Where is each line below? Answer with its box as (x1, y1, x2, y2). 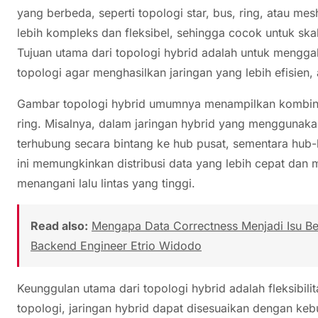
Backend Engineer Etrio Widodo (31, 238, 202, 253)
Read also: (31, 218, 88, 233)
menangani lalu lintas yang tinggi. (17, 175, 195, 190)
